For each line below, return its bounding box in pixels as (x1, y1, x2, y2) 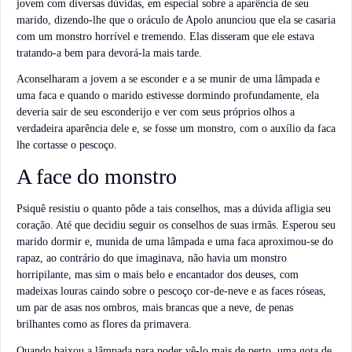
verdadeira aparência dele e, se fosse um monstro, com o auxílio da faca (16, 123, 335, 135)
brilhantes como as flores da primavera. (16, 317, 192, 330)
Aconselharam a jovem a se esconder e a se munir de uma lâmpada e (16, 73, 320, 86)
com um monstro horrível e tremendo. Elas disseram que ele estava (16, 30, 314, 42)
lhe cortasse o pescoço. (16, 139, 117, 152)
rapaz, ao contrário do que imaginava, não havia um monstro (16, 251, 287, 264)
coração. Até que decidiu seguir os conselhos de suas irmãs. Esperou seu (16, 218, 335, 231)
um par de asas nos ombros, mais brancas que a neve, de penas (16, 301, 293, 313)
